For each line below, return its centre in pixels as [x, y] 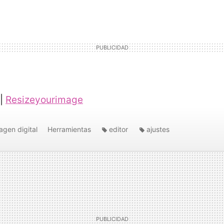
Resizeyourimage [44, 100]
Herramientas [69, 129]
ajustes [158, 129]
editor [118, 129]
